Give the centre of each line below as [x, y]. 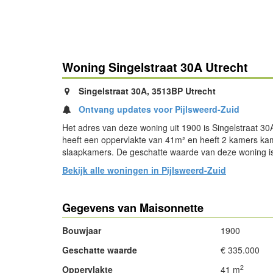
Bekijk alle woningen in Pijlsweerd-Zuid [144, 170]
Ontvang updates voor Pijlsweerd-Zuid [159, 109]
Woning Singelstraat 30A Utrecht [155, 67]
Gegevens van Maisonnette [133, 208]
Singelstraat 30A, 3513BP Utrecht [146, 91]
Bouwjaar [82, 230]
